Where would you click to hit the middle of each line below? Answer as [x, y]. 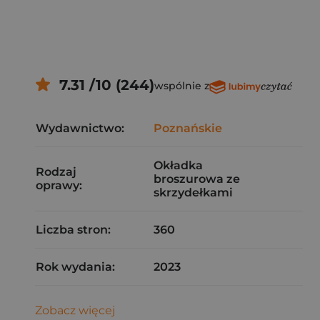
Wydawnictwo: [80, 128]
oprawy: [59, 185]
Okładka [178, 165]
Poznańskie [188, 128]
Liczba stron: [73, 230]
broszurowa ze [197, 179]
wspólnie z [181, 86]
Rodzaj [56, 172]
